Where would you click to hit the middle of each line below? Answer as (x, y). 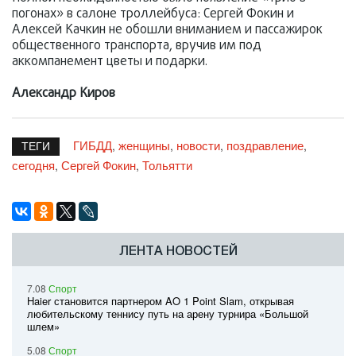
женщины (144, 145)
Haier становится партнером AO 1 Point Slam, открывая (161, 301)
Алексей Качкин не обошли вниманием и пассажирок (167, 31)
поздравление (265, 145)
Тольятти (167, 165)
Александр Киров (64, 94)
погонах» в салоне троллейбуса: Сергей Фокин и (153, 15)
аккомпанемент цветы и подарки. (110, 62)
